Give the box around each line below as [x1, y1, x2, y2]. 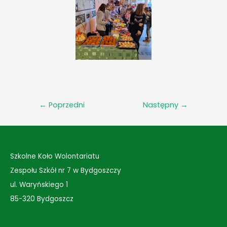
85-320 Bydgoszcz [10, 194, 73, 204]
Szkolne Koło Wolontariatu [10, 152, 99, 162]
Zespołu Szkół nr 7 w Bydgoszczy [10, 166, 121, 175]
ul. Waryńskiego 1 [10, 179, 68, 190]
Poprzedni [46, 99, 85, 110]
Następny [143, 99, 181, 110]
